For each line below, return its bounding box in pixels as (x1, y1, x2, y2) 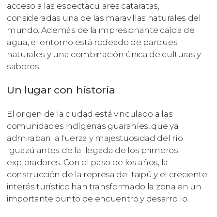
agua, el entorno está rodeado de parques (7, 37, 178, 47)
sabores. (7, 61, 41, 71)
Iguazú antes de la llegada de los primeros (7, 145, 178, 155)
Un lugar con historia (7, 83, 115, 96)
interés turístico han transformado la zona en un (7, 182, 201, 192)
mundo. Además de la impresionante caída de (7, 25, 195, 35)
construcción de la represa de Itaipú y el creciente (7, 170, 207, 180)
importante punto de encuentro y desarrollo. (7, 194, 189, 204)
